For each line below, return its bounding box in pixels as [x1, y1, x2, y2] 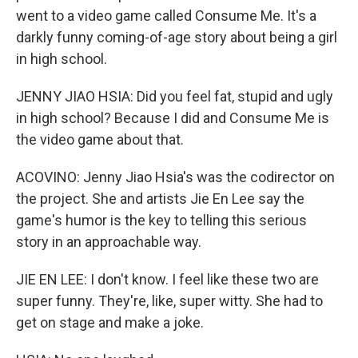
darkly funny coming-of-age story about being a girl [16, 29, 337, 46]
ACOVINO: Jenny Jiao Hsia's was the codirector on [16, 169, 335, 185]
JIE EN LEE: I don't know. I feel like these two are [16, 271, 319, 288]
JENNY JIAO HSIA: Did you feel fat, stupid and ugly [16, 88, 333, 105]
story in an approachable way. [16, 233, 201, 250]
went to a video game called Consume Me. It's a [16, 7, 316, 24]
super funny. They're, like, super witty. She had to [16, 292, 323, 309]
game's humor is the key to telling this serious [16, 212, 307, 229]
